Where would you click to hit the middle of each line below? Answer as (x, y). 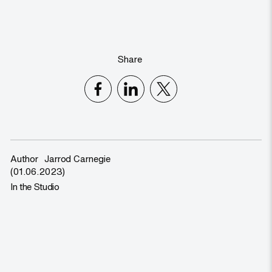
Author (24, 159)
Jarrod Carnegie (77, 159)
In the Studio (35, 187)
